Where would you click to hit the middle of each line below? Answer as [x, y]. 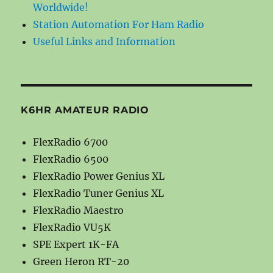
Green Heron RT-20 [81, 261]
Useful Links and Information [105, 41]
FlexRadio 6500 [71, 159]
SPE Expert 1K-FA [76, 244]
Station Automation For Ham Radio [119, 24]
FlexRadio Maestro [79, 210]
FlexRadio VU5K [72, 227]
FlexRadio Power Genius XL [99, 176]
